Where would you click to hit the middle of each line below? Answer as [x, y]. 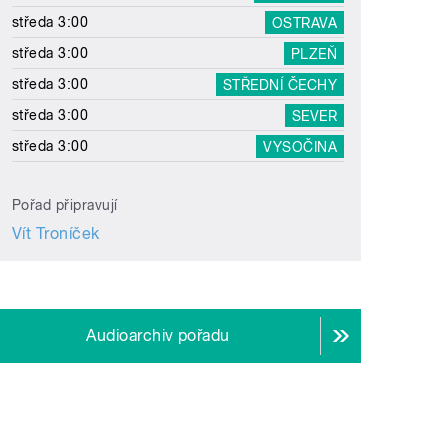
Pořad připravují [65, 205]
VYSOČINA [300, 146]
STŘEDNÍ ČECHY [280, 84]
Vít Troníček [56, 234]
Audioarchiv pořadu [158, 336]
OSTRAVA [304, 22]
